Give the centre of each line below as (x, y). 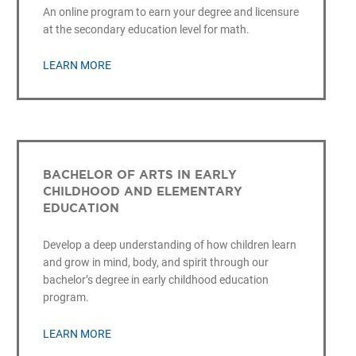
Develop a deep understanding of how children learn (169, 245)
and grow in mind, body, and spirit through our (155, 263)
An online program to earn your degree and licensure (170, 12)
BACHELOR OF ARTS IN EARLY (139, 175)
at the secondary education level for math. (146, 29)
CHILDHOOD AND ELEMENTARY (142, 192)
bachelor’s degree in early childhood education (155, 280)
